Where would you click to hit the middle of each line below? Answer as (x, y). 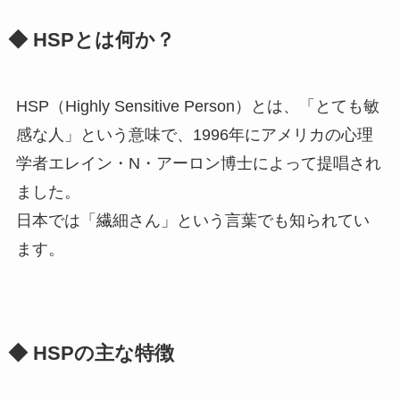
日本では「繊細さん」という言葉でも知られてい (192, 221)
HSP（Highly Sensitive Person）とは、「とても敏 (197, 107)
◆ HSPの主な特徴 (91, 354)
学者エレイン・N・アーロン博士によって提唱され (198, 164)
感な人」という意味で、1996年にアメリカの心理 (194, 135)
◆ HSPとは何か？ (91, 41)
